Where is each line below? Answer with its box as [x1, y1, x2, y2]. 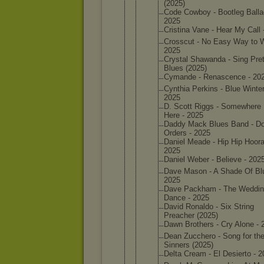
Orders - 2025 [164, 128, 210, 137]
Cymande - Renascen [164, 72, 237, 81]
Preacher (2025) [164, 211, 218, 220]
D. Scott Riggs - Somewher [164, 102, 257, 111]
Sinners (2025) [164, 240, 213, 249]
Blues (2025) [164, 64, 207, 72]
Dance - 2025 [164, 193, 209, 202]
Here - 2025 [164, 111, 203, 120]
